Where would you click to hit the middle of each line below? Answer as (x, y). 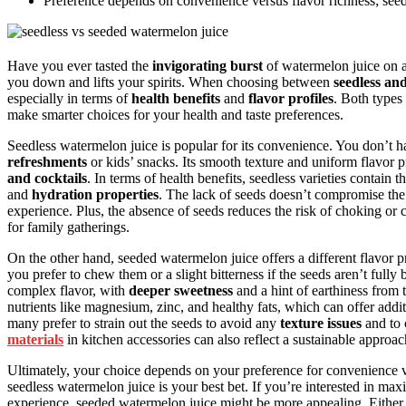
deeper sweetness (181, 290)
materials (35, 339)
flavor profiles (291, 98)
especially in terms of (69, 98)
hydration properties (95, 194)
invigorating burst (208, 65)
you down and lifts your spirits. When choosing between (170, 82)
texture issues (321, 323)
